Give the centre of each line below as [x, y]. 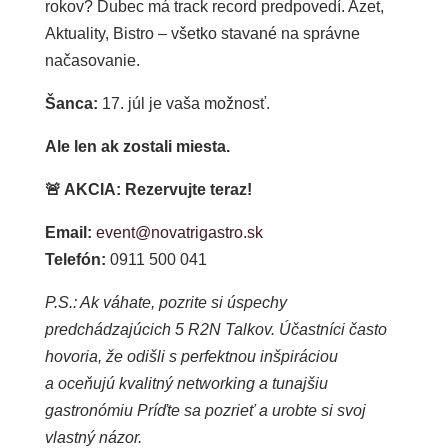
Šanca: [71, 103]
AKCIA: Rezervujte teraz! [156, 189]
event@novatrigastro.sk [179, 232]
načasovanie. [92, 60]
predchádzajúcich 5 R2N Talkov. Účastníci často [215, 329]
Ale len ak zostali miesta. [137, 146]
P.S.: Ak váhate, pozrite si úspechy [165, 302]
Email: [68, 232]
